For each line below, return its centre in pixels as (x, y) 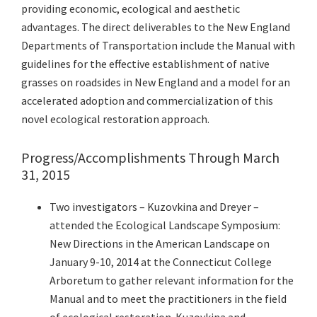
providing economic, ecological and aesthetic (131, 9)
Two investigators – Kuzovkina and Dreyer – (154, 207)
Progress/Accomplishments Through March (150, 158)
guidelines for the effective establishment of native (145, 64)
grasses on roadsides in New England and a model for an (156, 82)
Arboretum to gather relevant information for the (172, 281)
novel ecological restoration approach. (115, 119)
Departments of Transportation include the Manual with (158, 46)
